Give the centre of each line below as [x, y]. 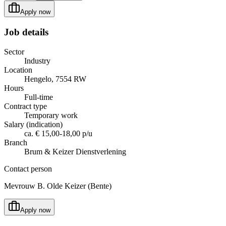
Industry [37, 61]
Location [18, 70]
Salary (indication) [33, 124]
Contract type [25, 106]
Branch [16, 142]
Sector [14, 51]
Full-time [39, 97]
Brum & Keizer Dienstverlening [75, 151]
